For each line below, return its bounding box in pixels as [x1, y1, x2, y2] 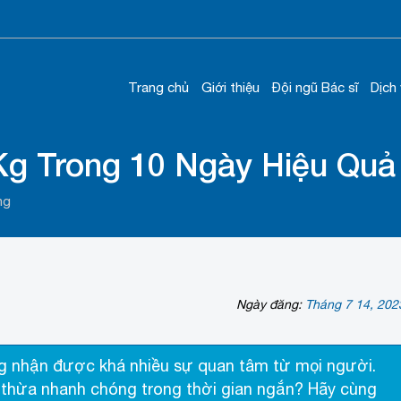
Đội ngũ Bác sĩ [272, 80, 358, 95]
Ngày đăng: [235, 297, 305, 312]
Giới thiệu [201, 80, 260, 95]
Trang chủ [128, 80, 189, 95]
